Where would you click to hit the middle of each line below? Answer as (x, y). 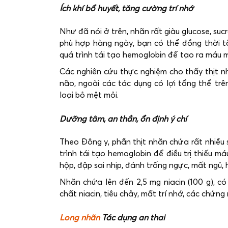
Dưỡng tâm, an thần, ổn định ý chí (123, 119)
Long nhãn (80, 218)
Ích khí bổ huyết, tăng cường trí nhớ (126, 8)
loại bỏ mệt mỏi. (89, 95)
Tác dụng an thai (132, 218)
